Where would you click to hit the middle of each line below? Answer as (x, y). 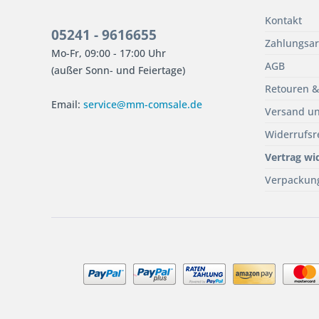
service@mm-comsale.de (143, 104)
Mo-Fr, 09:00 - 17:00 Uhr (109, 53)
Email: (67, 104)
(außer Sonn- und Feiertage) (118, 70)
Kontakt (283, 20)
